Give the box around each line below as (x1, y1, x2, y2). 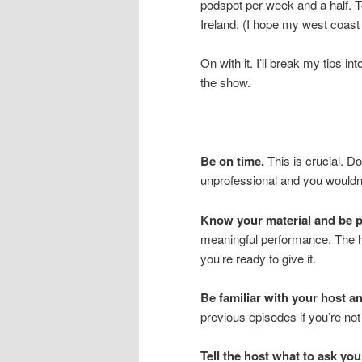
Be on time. (200, 152, 264, 170)
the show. (200, 74, 250, 91)
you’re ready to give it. (200, 249, 316, 267)
